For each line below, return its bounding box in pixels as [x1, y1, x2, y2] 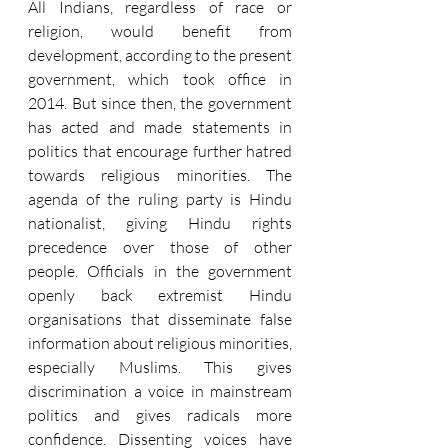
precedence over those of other [28, 236, 292, 257]
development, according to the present [28, 44, 292, 65]
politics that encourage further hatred [28, 140, 292, 161]
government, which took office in [28, 68, 292, 89]
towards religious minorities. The [28, 164, 292, 185]
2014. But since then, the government [28, 92, 292, 113]
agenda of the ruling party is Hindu [28, 188, 292, 209]
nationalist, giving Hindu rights [28, 212, 292, 233]
